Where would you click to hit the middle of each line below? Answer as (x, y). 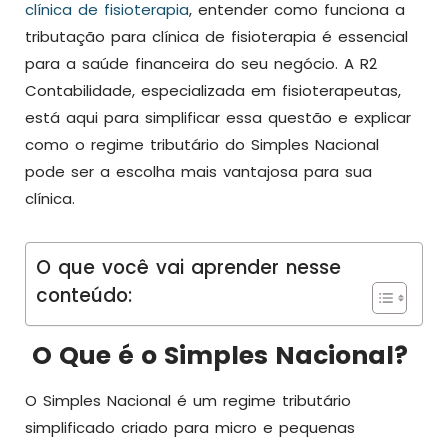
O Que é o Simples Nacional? (216, 355)
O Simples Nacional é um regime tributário (188, 400)
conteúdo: (84, 296)
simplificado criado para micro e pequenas (190, 427)
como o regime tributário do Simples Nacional (202, 144)
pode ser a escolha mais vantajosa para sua (198, 171)
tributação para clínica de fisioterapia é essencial (216, 36)
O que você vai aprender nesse (188, 268)
